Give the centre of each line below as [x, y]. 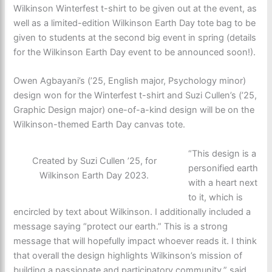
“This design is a [223, 153]
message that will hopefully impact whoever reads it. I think [135, 241]
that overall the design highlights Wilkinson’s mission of [128, 255]
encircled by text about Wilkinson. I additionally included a [132, 212]
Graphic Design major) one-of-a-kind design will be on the [134, 110]
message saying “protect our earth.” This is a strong [121, 226]
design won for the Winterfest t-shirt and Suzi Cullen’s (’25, [135, 96]
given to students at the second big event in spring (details [135, 38]
